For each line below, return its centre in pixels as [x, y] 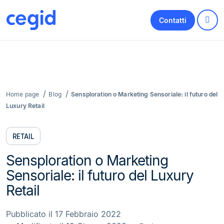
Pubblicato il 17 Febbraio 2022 [63, 214]
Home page [23, 94]
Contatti [173, 20]
